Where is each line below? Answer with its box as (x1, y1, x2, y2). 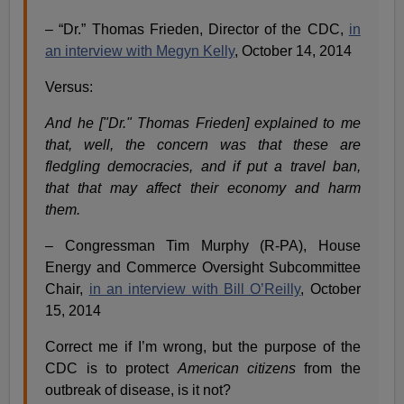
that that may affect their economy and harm (45, 179, 361, 196)
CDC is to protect (45, 360, 178, 376)
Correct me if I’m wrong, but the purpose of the (45, 338, 361, 354)
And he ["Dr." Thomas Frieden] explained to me (45, 115, 361, 131)
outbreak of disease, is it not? (45, 381, 232, 398)
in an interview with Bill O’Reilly (88, 280, 301, 297)
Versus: (45, 78, 94, 95)
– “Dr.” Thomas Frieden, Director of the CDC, (45, 21, 349, 37)
